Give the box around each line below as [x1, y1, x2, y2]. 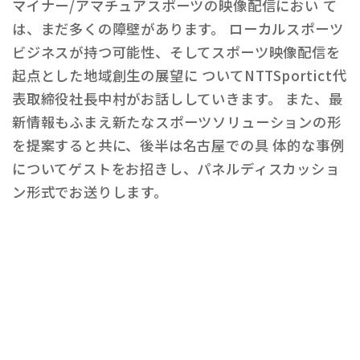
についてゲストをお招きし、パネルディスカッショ [12, 158, 340, 178]
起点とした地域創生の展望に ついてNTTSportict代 [12, 65, 347, 85]
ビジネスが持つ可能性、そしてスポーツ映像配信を [12, 42, 341, 62]
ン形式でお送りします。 [12, 182, 168, 202]
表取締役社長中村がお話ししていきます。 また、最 [12, 88, 343, 108]
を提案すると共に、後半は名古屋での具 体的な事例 [12, 135, 345, 155]
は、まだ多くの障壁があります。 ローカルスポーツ [12, 18, 344, 39]
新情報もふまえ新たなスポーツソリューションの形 [12, 112, 342, 132]
